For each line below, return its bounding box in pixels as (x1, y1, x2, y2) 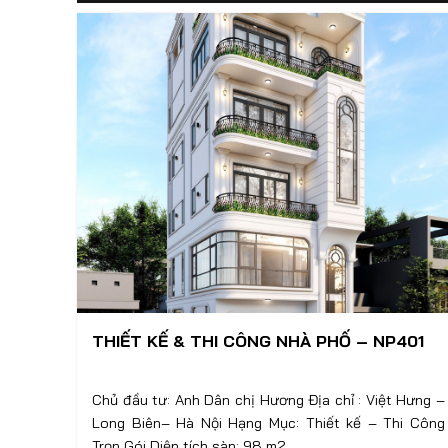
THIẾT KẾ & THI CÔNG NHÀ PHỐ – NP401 (92, 331, 424, 351)
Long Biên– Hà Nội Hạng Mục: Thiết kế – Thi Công (92, 414, 445, 432)
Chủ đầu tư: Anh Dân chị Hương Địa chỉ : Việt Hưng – (92, 391, 445, 409)
